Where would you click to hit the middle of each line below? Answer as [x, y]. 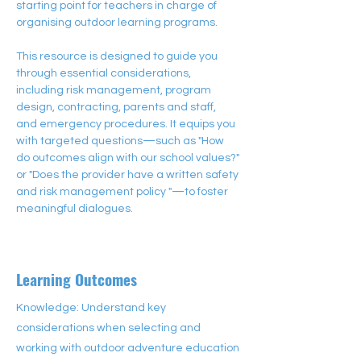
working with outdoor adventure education [128, 348]
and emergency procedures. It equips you [127, 124]
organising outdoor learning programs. [118, 23]
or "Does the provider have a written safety [129, 175]
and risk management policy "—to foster [123, 192]
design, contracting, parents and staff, [118, 107]
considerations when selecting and [108, 328]
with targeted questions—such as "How [121, 141]
